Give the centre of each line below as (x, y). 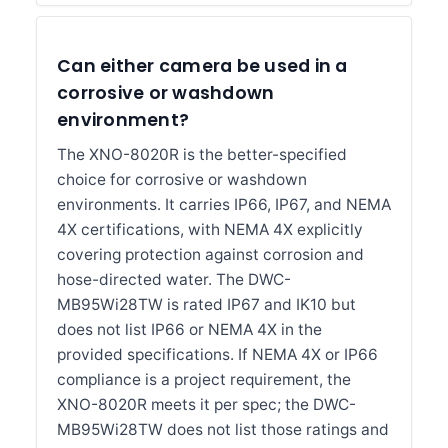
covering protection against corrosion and (210, 254)
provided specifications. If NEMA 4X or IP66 (217, 354)
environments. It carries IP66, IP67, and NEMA (224, 204)
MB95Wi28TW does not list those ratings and (223, 429)
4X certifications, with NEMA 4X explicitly (210, 229)
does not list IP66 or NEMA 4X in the (189, 329)
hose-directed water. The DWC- (174, 279)
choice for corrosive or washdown (182, 179)
